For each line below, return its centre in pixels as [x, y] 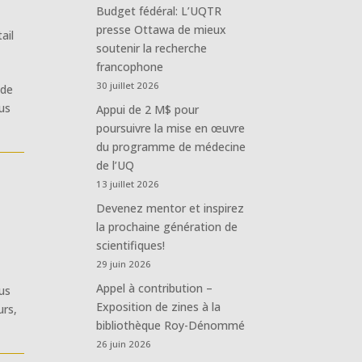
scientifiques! [131, 245]
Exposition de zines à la [159, 306]
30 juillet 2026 [128, 85]
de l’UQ [116, 165]
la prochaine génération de [167, 226]
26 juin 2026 [124, 343]
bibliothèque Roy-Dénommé [171, 325]
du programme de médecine [171, 146]
